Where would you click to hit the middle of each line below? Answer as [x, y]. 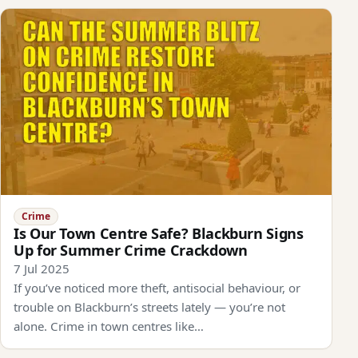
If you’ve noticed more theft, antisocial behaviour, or [157, 287]
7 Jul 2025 [42, 268]
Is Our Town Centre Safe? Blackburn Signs [159, 233]
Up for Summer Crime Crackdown [131, 250]
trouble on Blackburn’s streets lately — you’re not [149, 306]
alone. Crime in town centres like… [109, 326]
